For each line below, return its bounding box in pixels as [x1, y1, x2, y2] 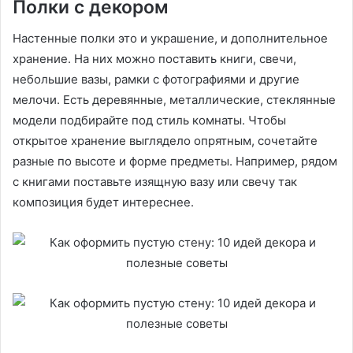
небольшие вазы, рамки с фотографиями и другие [13, 72, 299, 87]
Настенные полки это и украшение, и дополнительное [13, 31, 328, 46]
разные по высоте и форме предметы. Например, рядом [13, 154, 337, 169]
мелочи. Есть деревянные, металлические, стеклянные [13, 92, 336, 108]
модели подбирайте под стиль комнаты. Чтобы [13, 113, 286, 128]
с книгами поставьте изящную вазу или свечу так [13, 174, 297, 190]
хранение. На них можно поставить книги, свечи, [13, 51, 296, 67]
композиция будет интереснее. [13, 195, 194, 210]
